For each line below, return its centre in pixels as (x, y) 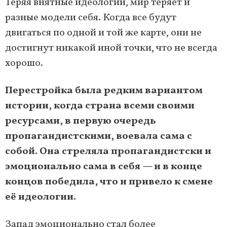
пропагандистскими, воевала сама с (99, 136)
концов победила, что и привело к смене (109, 182)
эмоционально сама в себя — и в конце (104, 166)
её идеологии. (41, 197)
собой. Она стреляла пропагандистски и (108, 151)
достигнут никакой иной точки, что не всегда (111, 48)
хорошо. (24, 63)
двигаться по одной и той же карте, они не (103, 33)
